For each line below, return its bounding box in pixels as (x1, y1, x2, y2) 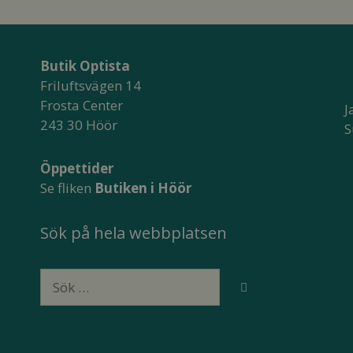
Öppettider (39, 158, 113, 177)
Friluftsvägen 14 (39, 76, 141, 95)
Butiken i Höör (94, 178, 191, 197)
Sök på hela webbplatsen (39, 221, 227, 243)
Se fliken (39, 178, 95, 197)
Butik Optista (39, 56, 130, 75)
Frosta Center (39, 95, 123, 114)
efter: (39, 288, 72, 307)
